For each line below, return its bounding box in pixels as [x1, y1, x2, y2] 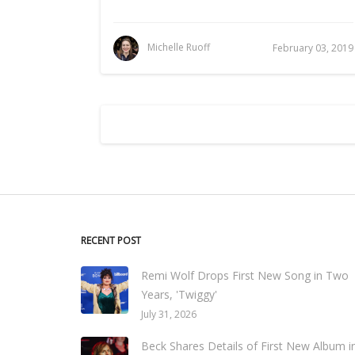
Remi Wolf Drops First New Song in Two [141, 268, 349, 283]
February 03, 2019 [273, 41, 353, 55]
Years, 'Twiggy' [141, 287, 217, 302]
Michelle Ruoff [147, 40, 210, 55]
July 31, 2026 [141, 307, 197, 321]
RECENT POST [81, 234, 141, 247]
